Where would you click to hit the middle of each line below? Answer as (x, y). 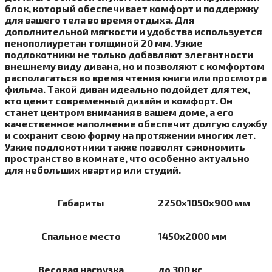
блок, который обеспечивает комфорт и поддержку (132, 8)
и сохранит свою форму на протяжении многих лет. (130, 135)
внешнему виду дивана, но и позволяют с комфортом (135, 66)
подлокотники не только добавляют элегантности (129, 55)
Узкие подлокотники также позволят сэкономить (125, 147)
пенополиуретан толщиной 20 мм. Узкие (104, 43)
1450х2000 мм (192, 236)
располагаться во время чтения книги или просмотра (136, 78)
